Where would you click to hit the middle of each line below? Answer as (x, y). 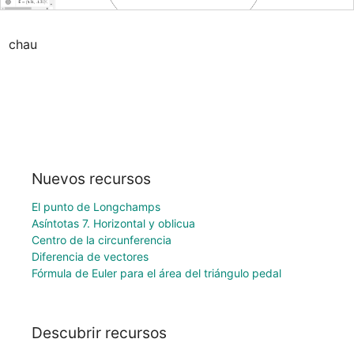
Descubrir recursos (99, 333)
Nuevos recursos (91, 178)
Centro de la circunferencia (102, 239)
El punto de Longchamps (96, 206)
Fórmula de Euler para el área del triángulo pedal (156, 273)
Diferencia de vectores (90, 256)
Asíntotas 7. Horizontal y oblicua (113, 223)
